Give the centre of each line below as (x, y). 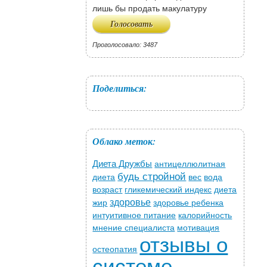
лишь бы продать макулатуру (150, 9)
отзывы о (184, 245)
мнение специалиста (134, 228)
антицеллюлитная (190, 164)
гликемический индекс (168, 190)
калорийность (205, 215)
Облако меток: (124, 142)
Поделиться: (120, 89)
